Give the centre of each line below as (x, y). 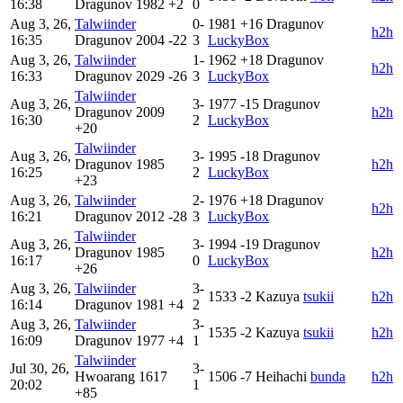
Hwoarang (105, 376)
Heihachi (281, 376)
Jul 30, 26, (40, 368)
